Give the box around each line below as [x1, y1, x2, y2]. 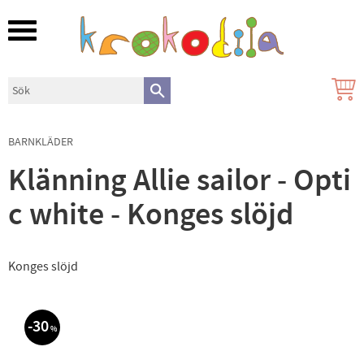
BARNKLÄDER [8, 133, 73, 149]
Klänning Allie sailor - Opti [8, 159, 351, 201]
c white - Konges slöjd [8, 193, 293, 236]
